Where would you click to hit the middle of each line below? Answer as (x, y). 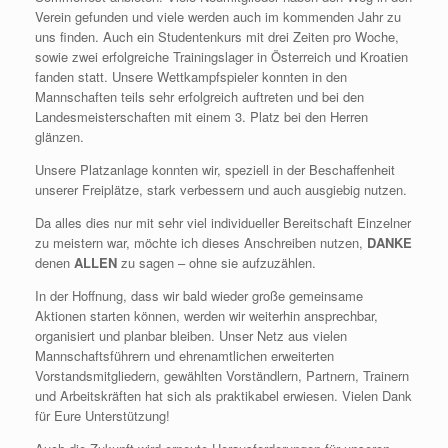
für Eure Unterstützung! (102, 415)
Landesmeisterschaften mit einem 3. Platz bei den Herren (201, 116)
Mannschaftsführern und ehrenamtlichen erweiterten (184, 355)
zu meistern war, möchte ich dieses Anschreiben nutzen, (201, 242)
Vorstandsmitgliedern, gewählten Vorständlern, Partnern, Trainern (222, 375)
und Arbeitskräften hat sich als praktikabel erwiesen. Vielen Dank (223, 395)
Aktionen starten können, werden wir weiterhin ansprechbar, (206, 315)
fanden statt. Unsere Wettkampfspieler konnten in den (191, 76)
